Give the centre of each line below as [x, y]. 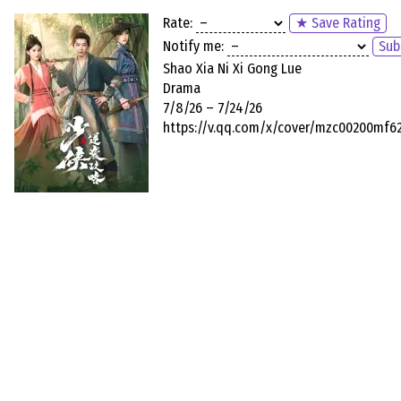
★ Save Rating [338, 23]
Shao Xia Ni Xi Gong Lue [232, 68]
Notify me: [193, 47]
